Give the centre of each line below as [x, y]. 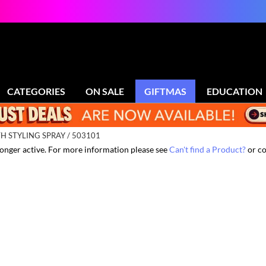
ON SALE [105, 91]
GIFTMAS [165, 91]
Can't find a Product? [208, 150]
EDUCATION [235, 91]
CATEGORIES [36, 91]
